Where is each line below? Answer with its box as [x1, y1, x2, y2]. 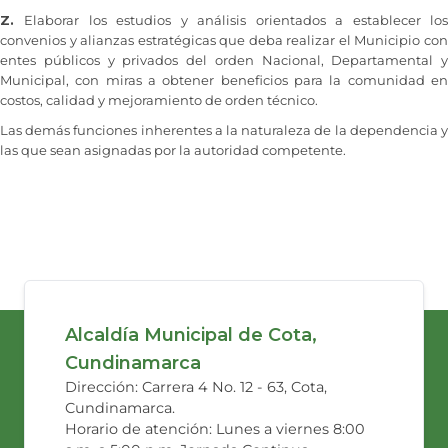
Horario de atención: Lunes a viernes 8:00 [65, 420, 365, 439]
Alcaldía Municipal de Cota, [65, 324, 317, 347]
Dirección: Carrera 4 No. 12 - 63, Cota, [65, 378, 327, 397]
